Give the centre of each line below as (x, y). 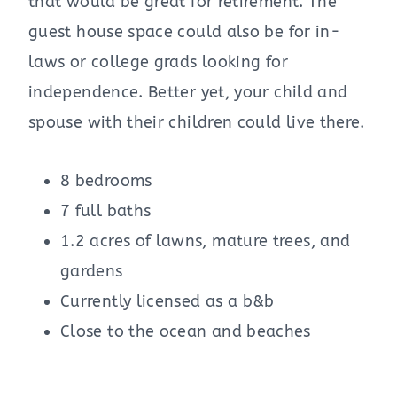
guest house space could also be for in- (185, 32)
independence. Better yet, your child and (188, 93)
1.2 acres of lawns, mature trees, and (206, 241)
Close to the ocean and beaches (186, 332)
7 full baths (106, 211)
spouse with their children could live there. (197, 123)
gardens (92, 272)
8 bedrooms (106, 181)
